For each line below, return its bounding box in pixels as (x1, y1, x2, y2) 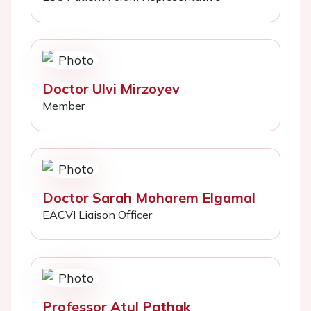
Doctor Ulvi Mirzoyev (42, 79, 180, 97)
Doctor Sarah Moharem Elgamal (42, 188, 255, 206)
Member (42, 98, 85, 112)
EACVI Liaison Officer (42, 207, 152, 221)
